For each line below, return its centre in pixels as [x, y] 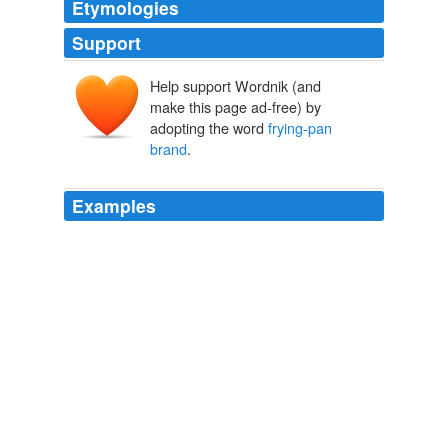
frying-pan [300, 128]
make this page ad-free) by [235, 107]
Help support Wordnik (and [235, 86]
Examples [114, 206]
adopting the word [209, 128]
